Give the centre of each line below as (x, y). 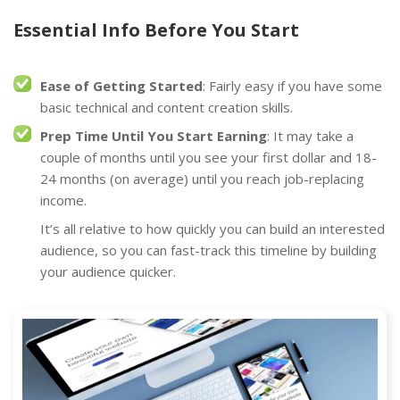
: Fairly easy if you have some (292, 85)
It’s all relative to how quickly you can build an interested (212, 228)
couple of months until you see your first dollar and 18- (208, 157)
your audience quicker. (108, 271)
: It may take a (310, 135)
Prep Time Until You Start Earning (154, 135)
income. (63, 200)
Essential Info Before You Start (156, 29)
